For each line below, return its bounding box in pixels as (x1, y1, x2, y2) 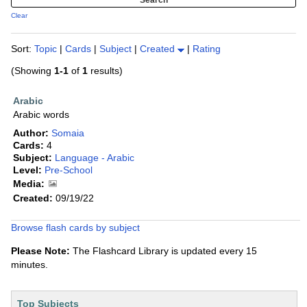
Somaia (51, 127, 84, 139)
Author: (13, 127, 49, 139)
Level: (13, 164, 42, 176)
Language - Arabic (55, 152, 134, 164)
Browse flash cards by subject (11, 222, 140, 234)
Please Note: (11, 245, 70, 257)
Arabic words (13, 109, 69, 121)
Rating (193, 43, 221, 55)
